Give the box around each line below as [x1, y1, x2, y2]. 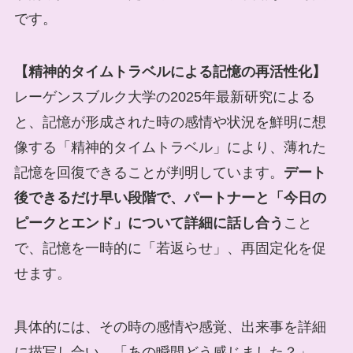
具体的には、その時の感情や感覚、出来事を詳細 [13, 319, 326, 336]
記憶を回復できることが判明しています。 [13, 165, 284, 181]
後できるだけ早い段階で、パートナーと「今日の [13, 190, 326, 206]
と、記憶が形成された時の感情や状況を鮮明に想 [13, 114, 326, 131]
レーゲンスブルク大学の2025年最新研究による [13, 89, 315, 106]
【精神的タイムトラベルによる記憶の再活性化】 [13, 64, 326, 80]
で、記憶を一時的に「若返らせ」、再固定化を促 [13, 240, 326, 257]
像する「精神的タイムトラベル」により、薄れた [13, 139, 326, 156]
